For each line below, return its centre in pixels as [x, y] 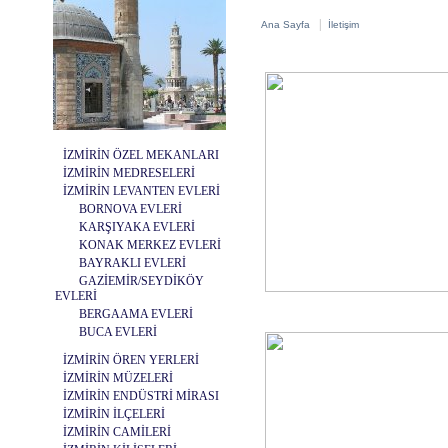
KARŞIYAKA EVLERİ [136, 227]
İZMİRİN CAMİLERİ [116, 432]
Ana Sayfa [285, 24]
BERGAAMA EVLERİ [135, 314]
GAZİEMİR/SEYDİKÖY [141, 281]
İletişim [343, 24]
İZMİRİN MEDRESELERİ [128, 173]
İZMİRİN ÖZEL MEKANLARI [140, 155]
